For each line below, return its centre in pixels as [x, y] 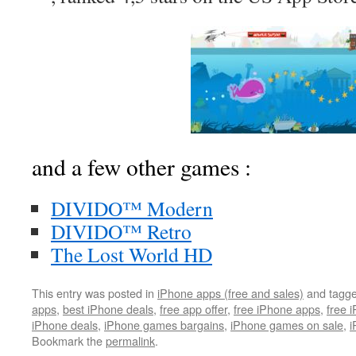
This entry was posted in [95, 293]
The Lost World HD [132, 254]
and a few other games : [141, 166]
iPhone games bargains [164, 325]
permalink [130, 341]
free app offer [193, 309]
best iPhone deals [108, 309]
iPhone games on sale [287, 325]
